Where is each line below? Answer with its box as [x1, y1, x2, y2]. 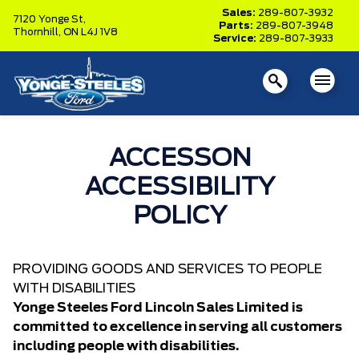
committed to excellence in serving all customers [13, 321, 342, 333]
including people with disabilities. [13, 340, 239, 353]
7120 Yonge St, [13, 14, 86, 24]
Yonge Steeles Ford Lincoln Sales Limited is [13, 301, 303, 314]
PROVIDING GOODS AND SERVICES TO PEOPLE [13, 263, 322, 276]
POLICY [132, 204, 227, 228]
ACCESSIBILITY [84, 175, 275, 200]
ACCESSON [108, 147, 251, 171]
